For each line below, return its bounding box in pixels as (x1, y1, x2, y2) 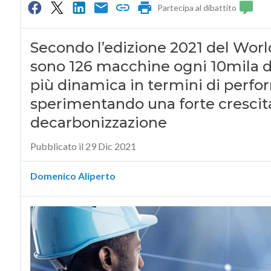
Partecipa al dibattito (157, 2, 237, 13)
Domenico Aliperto (30, 170, 116, 182)
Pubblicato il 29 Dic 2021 (30, 140, 136, 152)
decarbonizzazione (30, 114, 167, 132)
